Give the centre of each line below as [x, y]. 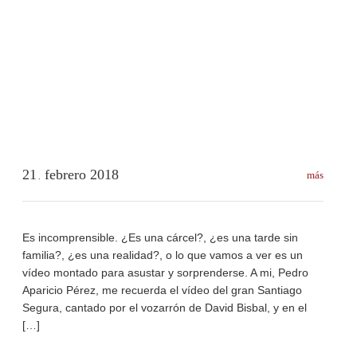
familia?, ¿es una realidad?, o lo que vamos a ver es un [163, 255]
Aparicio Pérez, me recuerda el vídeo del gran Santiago [162, 290]
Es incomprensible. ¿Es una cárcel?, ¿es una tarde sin [160, 237]
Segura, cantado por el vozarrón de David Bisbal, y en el [165, 307]
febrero [67, 174]
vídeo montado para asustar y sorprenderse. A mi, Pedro [165, 272]
